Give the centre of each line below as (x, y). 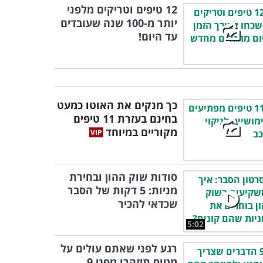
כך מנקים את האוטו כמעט (117, 105)
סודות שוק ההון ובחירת (123, 177)
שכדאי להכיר (148, 204)
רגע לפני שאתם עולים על (119, 248)
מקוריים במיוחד (141, 132)
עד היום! (158, 36)
